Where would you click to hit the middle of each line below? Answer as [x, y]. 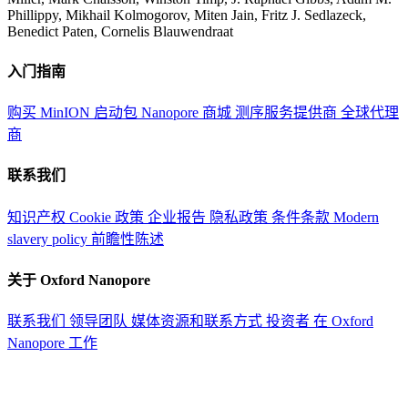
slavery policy [49, 239]
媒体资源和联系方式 [199, 321]
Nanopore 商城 [188, 113]
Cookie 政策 [108, 217]
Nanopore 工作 [52, 343]
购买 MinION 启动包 [74, 113]
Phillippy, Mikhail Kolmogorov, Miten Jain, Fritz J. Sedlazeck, [187, 15]
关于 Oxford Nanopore [79, 280]
